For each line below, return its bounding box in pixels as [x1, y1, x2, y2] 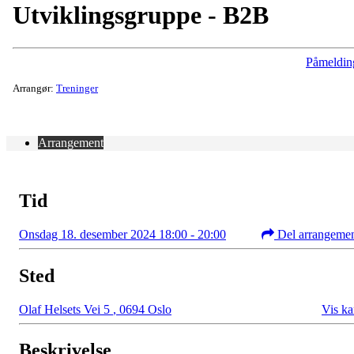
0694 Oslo [116, 302, 171, 316]
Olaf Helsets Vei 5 [19, 302, 113, 316]
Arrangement [38, 135, 104, 149]
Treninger [56, 81, 98, 94]
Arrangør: [13, 81, 56, 94]
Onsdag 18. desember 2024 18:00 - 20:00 [19, 227, 226, 241]
